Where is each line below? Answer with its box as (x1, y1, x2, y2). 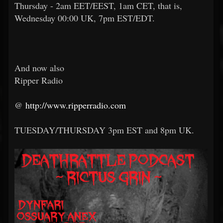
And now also (14, 62, 64, 74)
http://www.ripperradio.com (25, 99, 126, 111)
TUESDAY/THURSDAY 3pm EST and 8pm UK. (14, 124, 194, 136)
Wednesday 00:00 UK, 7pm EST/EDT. (14, 12, 155, 24)
